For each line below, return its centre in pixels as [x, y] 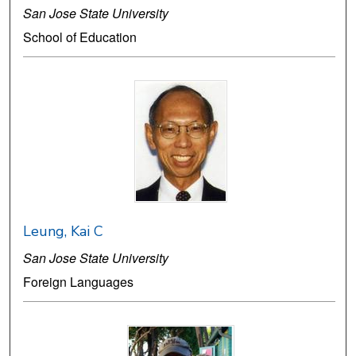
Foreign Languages [79, 282]
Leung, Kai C [64, 232]
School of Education [80, 37]
